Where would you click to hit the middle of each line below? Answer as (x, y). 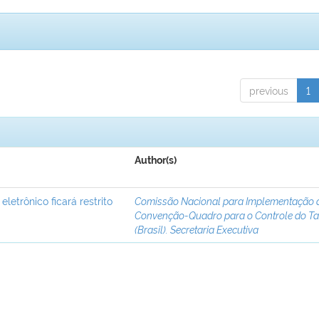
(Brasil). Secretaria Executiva (197, 229)
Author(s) (156, 161)
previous (268, 90)
